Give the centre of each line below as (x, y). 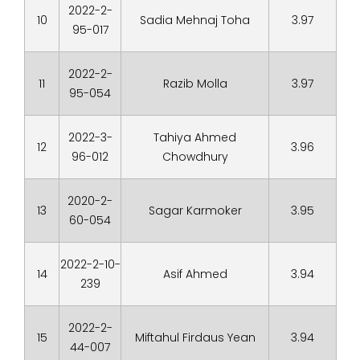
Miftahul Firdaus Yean (195, 337)
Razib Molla (195, 84)
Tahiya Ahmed (195, 137)
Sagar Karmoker (195, 211)
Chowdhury (195, 157)
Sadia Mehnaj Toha (195, 20)
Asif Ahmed (195, 274)
